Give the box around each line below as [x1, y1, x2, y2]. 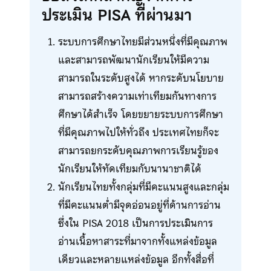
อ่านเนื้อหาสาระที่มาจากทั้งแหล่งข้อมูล [57, 232, 217, 250]
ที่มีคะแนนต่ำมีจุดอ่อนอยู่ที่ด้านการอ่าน [57, 196, 221, 214]
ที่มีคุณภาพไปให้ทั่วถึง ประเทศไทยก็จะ [57, 123, 219, 141]
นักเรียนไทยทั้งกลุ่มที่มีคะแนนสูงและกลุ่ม [57, 178, 229, 195]
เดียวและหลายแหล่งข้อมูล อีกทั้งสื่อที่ [57, 250, 214, 268]
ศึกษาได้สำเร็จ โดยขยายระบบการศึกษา [57, 105, 223, 123]
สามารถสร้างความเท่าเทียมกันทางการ [57, 87, 217, 105]
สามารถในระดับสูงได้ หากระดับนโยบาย [57, 69, 224, 87]
